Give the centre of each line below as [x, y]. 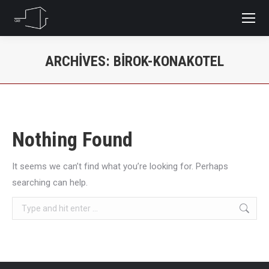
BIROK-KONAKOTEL [169, 61]
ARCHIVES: [79, 61]
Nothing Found [72, 139]
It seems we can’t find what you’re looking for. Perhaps [120, 166]
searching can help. [50, 183]
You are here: [161, 79]
